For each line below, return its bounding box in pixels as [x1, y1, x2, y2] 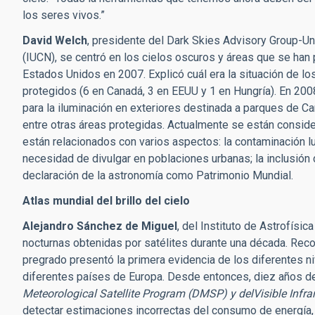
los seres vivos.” [22, 8, 105, 22]
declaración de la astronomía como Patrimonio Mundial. [22, 169, 293, 182]
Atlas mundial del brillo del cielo [22, 194, 190, 207]
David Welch [22, 34, 87, 47]
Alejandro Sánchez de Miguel [22, 219, 177, 233]
